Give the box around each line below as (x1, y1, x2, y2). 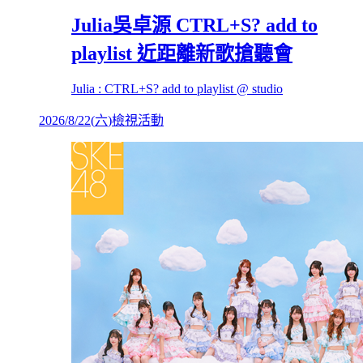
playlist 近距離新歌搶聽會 (71, 42, 293, 64)
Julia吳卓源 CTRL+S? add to (71, 14, 318, 36)
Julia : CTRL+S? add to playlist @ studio (71, 81, 283, 96)
